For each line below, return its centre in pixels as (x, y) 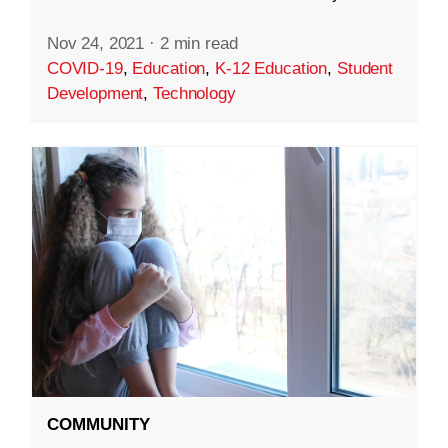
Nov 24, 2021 (95, 43)
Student (365, 68)
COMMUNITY (98, 424)
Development (95, 93)
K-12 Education (271, 68)
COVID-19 (84, 68)
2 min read (198, 43)
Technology (194, 93)
